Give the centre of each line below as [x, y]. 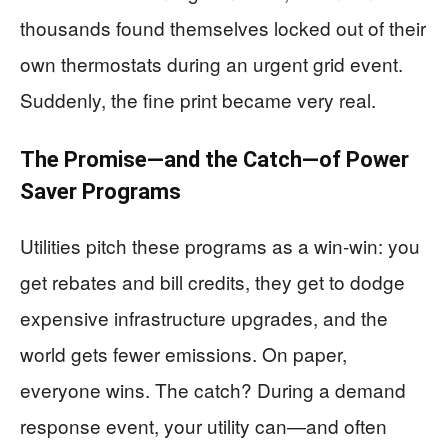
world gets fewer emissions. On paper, [183, 353]
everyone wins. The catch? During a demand [213, 389]
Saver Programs [100, 191]
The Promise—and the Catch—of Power [214, 159]
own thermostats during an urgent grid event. [211, 63]
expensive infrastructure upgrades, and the [204, 317]
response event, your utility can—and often [203, 425]
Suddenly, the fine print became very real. [198, 99]
